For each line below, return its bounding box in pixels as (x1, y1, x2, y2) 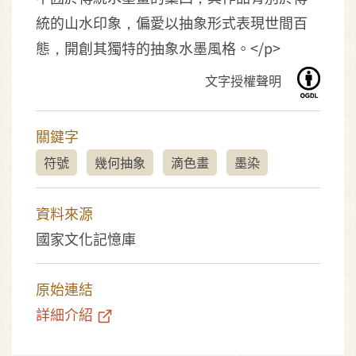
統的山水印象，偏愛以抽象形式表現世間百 (36, 12, 308, 33)
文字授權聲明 (204, 71, 284, 91)
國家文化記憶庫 (36, 228, 136, 249)
